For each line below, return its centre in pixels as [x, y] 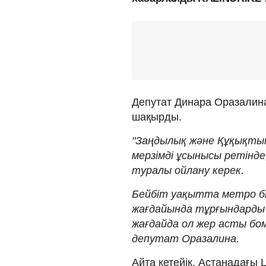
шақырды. [157, 117]
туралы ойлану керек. [188, 170]
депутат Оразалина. [186, 238]
